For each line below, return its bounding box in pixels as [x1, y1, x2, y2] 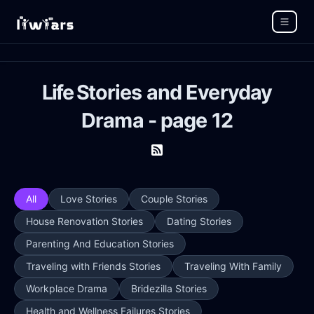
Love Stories [60, 193, 117, 205]
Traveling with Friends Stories [26, 260, 161, 273]
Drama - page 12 [81, 108, 233, 133]
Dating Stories [167, 215, 231, 228]
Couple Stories [141, 193, 207, 205]
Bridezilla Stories [131, 282, 207, 295]
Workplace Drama [26, 282, 107, 295]
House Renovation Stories [26, 215, 143, 228]
